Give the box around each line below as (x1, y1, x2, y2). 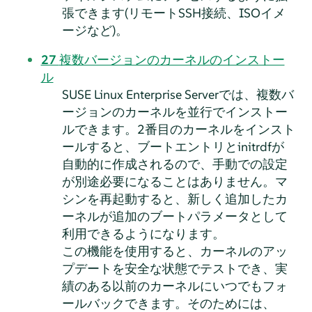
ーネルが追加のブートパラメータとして (61, 208, 288, 224)
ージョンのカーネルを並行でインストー (61, 103, 288, 120)
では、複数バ (218, 86, 294, 102)
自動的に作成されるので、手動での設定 (61, 155, 288, 172)
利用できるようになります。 (61, 225, 225, 242)
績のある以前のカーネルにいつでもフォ (61, 277, 288, 294)
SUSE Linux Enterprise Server (61, 86, 219, 102)
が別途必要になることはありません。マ (61, 173, 288, 189)
